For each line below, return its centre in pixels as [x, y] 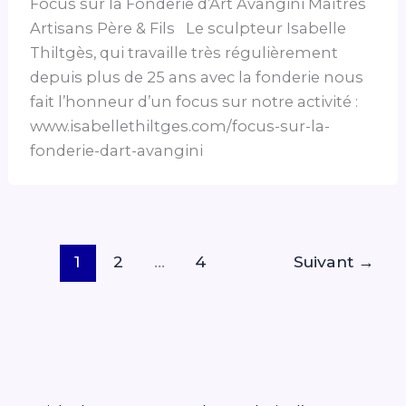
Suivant [325, 262]
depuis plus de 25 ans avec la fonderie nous [197, 77]
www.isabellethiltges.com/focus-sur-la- [180, 126]
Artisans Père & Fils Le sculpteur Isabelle [188, 28]
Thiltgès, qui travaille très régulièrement [184, 52]
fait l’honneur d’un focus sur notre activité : [194, 101]
